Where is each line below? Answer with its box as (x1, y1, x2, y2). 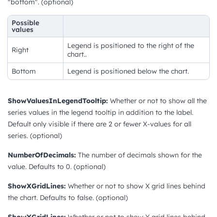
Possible (12, 18, 39, 27)
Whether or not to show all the (108, 96, 207, 105)
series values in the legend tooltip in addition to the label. (8, 108, 193, 117)
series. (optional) (8, 131, 62, 140)
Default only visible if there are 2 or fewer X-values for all (8, 119, 191, 128)
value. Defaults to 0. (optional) (8, 162, 106, 171)
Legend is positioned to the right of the (67, 41, 194, 50)
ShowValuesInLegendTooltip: (8, 96, 108, 105)
